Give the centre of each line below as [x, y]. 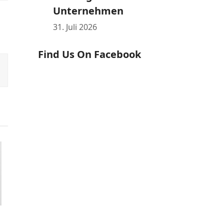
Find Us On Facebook [89, 54]
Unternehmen [88, 11]
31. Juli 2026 [75, 27]
